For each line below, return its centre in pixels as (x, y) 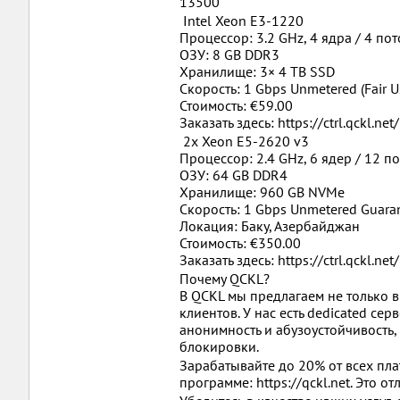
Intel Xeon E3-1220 (242, 21)
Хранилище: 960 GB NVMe (262, 192)
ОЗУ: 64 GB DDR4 (233, 175)
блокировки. (219, 346)
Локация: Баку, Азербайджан (270, 226)
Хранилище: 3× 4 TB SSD (257, 71)
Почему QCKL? (225, 279)
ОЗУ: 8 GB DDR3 (229, 54)
